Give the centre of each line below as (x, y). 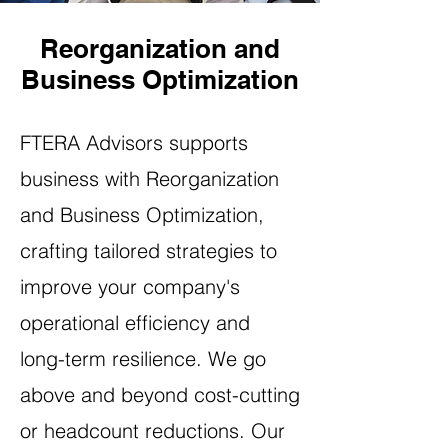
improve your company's (130, 286)
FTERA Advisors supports (134, 142)
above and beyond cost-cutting (160, 394)
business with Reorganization (149, 178)
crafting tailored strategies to (148, 250)
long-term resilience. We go (143, 358)
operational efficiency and (135, 322)
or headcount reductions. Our (152, 430)
